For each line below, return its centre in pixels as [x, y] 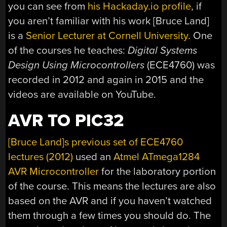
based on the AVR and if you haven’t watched [110, 201]
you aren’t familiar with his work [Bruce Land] [109, 21]
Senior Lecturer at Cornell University [107, 36]
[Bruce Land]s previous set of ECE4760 [96, 142]
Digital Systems [163, 51]
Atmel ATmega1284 [157, 157]
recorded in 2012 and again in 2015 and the [106, 80]
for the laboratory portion [158, 171]
